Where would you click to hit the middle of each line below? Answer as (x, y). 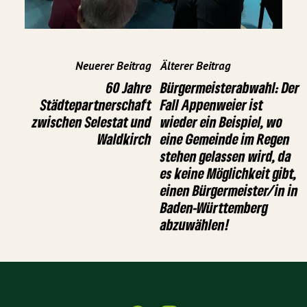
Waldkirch (124, 139)
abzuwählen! (195, 225)
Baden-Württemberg (214, 208)
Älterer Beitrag (196, 66)
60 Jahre (129, 88)
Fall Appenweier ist (212, 105)
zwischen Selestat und (92, 122)
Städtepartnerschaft (96, 105)
